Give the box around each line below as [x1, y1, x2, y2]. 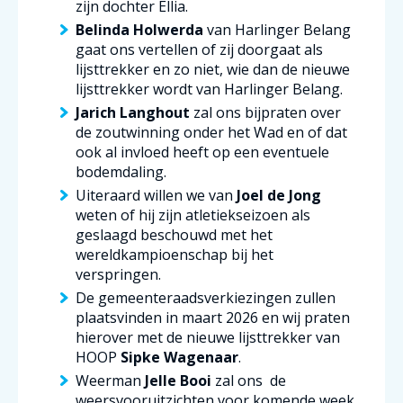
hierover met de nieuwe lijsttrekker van [76, 327, 340, 347]
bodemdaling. [76, 161, 166, 182]
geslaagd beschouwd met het [76, 224, 273, 245]
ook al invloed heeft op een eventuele [76, 141, 329, 162]
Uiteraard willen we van [76, 184, 237, 205]
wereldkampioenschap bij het [76, 244, 273, 264]
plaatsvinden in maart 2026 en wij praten [76, 307, 350, 327]
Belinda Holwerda [76, 19, 203, 40]
